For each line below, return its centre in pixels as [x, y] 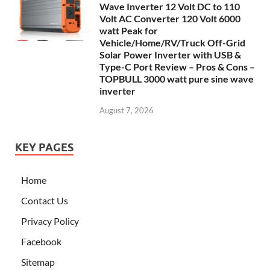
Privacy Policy [50, 221]
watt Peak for [129, 31]
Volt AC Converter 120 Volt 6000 [170, 19]
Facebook [41, 242]
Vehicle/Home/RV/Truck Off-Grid [172, 43]
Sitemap [38, 262]
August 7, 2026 [127, 111]
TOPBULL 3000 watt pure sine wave [177, 79]
